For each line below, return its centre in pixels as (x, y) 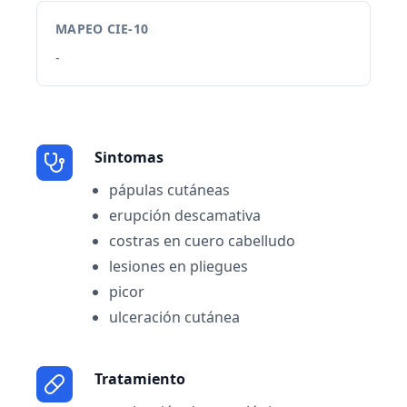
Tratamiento (140, 379)
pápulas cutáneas (169, 190)
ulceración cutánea (174, 317)
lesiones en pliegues (179, 266)
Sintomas (129, 157)
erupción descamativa (185, 215)
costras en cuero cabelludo (202, 241)
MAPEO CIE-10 (102, 29)
